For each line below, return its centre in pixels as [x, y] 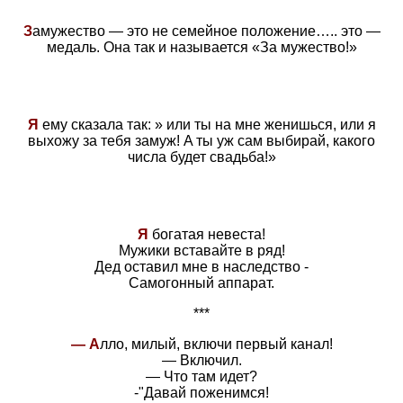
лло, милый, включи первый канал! [216, 344]
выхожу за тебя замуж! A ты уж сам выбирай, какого [201, 140]
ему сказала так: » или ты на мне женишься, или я [207, 124]
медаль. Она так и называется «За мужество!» [201, 47]
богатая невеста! [209, 234]
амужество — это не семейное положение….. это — [206, 31]
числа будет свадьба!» [201, 157]
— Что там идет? [201, 376]
